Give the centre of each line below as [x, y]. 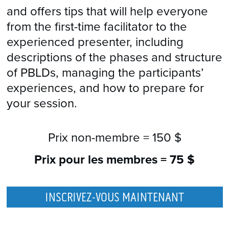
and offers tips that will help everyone [107, 11]
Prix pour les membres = [102, 159]
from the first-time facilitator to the [97, 27]
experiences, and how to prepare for [105, 88]
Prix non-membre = [100, 138]
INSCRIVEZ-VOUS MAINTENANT [114, 197]
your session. [42, 103]
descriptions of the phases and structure [114, 57]
